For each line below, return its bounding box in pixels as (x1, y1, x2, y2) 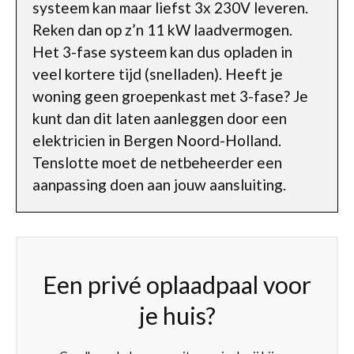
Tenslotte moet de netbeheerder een (32, 153, 282, 171)
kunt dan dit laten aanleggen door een (32, 109, 287, 127)
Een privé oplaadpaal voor (43, 270, 311, 299)
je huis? (138, 301, 216, 330)
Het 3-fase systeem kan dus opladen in (32, 43, 292, 61)
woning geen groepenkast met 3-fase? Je (32, 87, 308, 105)
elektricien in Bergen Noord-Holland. (32, 131, 281, 149)
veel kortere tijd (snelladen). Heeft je (32, 65, 283, 83)
